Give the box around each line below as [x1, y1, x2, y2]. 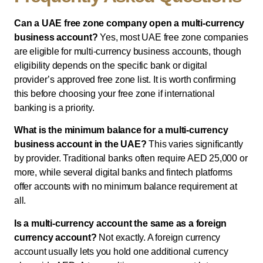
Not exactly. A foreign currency [96, 232, 221, 242]
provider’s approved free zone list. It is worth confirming [14, 74, 236, 85]
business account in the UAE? [14, 139, 147, 150]
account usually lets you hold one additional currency [14, 246, 228, 257]
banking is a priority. [14, 102, 95, 113]
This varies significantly [146, 139, 244, 150]
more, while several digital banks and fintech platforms [14, 167, 232, 178]
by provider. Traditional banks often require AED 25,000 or [14, 153, 248, 164]
